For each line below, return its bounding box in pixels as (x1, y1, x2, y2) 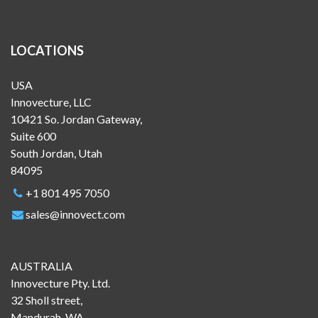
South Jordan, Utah (11, 146, 102, 160)
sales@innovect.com (25, 207, 125, 221)
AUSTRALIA (11, 259, 72, 273)
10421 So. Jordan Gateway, (11, 112, 142, 126)
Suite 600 (11, 129, 56, 143)
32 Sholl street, (11, 293, 82, 307)
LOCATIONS (11, 43, 84, 59)
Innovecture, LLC (11, 95, 92, 109)
